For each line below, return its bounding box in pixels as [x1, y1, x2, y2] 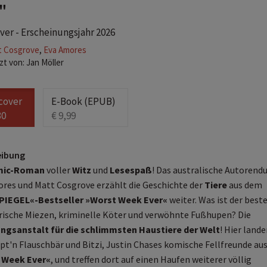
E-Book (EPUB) [51, 95, 116, 108]
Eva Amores [43, 44, 86, 55]
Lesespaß [109, 164, 152, 176]
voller [44, 164, 72, 176]
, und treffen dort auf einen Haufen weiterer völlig [50, 253, 252, 265]
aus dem [226, 179, 262, 191]
